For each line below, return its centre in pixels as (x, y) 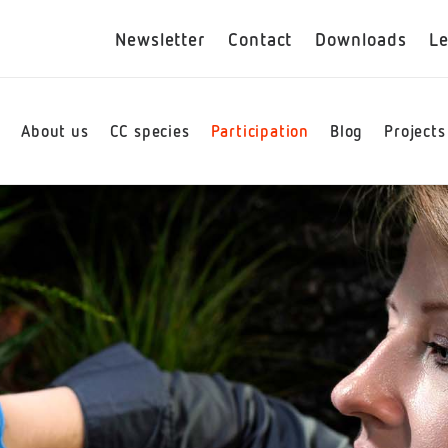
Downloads (361, 39)
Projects (415, 131)
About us (55, 131)
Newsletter (160, 39)
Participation (259, 131)
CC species (149, 131)
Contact (260, 39)
